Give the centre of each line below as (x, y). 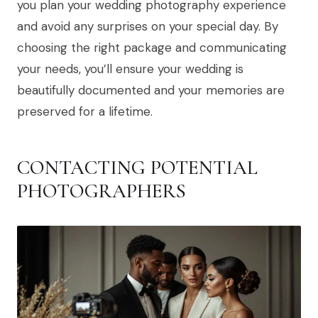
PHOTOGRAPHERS (102, 191)
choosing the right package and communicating (152, 48)
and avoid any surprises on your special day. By (148, 27)
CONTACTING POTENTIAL (137, 168)
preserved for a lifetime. (85, 112)
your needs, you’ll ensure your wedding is (130, 69)
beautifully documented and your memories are (151, 91)
